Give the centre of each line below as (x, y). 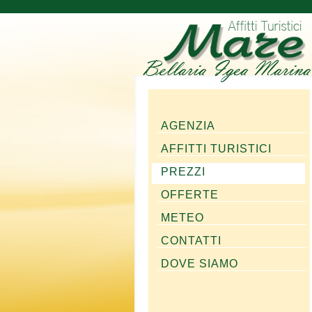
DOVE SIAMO (200, 264)
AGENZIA (188, 126)
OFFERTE (190, 195)
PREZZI (183, 172)
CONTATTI (191, 241)
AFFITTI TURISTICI (216, 149)
